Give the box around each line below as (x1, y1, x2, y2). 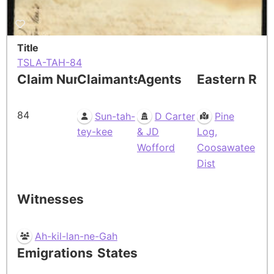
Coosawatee (197, 141, 255, 154)
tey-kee (77, 125, 113, 138)
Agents (137, 71, 182, 87)
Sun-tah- (94, 109, 135, 122)
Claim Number (17, 71, 106, 87)
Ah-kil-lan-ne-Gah (34, 229, 117, 242)
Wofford (137, 141, 175, 154)
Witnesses (17, 191, 84, 207)
